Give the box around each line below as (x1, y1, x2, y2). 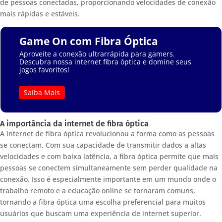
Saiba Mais (23, 88, 60, 98)
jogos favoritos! (19, 65, 69, 75)
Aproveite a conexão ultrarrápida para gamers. (19, 49, 175, 59)
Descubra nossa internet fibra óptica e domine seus (19, 57, 191, 67)
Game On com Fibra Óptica (19, 34, 158, 49)
